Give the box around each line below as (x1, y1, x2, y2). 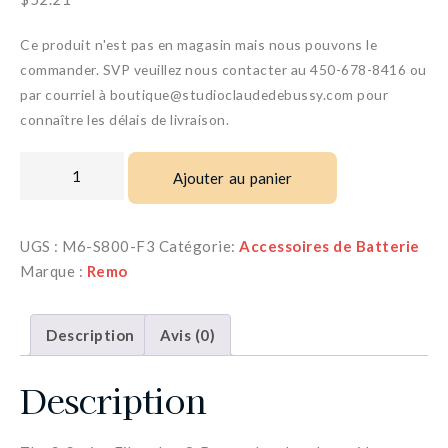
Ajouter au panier (173, 169, 293, 187)
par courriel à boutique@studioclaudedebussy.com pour (20, 86, 388, 103)
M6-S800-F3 (62, 237, 155, 255)
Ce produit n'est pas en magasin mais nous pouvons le (20, 36, 377, 53)
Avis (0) (160, 325, 215, 344)
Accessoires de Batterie (239, 237, 420, 255)
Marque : (20, 262, 87, 280)
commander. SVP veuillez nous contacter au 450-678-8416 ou (20, 61, 427, 78)
